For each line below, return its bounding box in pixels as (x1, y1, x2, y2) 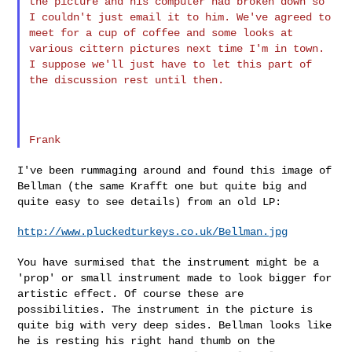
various (29, 42, 80, 55)
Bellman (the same (17, 179, 131, 192)
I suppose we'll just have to (29, 57, 212, 71)
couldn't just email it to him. (42, 10, 237, 24)
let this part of (211, 57, 313, 71)
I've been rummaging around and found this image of (17, 163, 332, 177)
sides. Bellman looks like (174, 318, 332, 332)
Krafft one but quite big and (130, 179, 307, 192)
